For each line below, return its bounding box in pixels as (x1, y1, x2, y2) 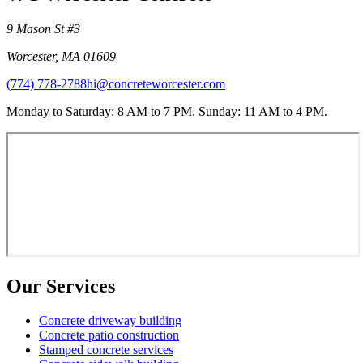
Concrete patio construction (39, 328, 179, 343)
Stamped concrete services (39, 343, 173, 357)
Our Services (6, 275, 115, 297)
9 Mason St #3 (6, 21, 80, 36)
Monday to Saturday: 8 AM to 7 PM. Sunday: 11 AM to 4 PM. (6, 104, 327, 118)
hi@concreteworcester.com (87, 76, 225, 91)
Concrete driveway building (39, 314, 181, 328)
